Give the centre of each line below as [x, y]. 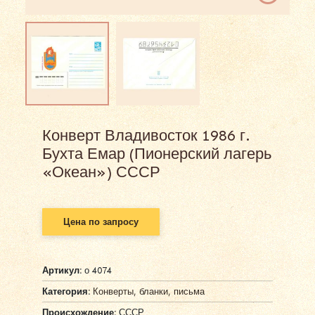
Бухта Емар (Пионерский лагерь [157, 153]
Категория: [66, 291]
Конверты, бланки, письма [149, 291]
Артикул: [63, 270]
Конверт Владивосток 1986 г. [146, 135]
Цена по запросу [101, 221]
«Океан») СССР [101, 172]
